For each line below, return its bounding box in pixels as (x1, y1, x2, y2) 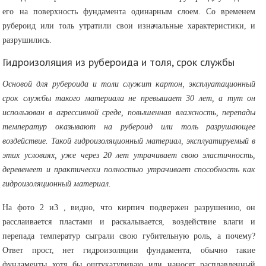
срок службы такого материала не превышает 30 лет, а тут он (2, 94, 256, 103)
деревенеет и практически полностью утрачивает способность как (2, 165, 256, 174)
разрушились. (2, 36, 52, 45)
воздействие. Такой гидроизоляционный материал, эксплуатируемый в (2, 137, 256, 145)
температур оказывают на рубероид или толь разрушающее (2, 122, 256, 131)
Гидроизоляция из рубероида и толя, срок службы (2, 55, 235, 69)
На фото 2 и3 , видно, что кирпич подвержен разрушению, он (2, 203, 256, 212)
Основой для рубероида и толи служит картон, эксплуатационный (2, 80, 256, 88)
